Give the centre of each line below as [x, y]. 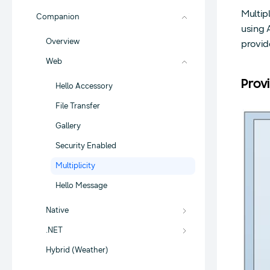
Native [57, 210]
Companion [58, 17]
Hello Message [81, 186]
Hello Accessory [84, 86]
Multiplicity [75, 166]
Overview [63, 42]
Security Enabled [86, 146]
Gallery [68, 126]
